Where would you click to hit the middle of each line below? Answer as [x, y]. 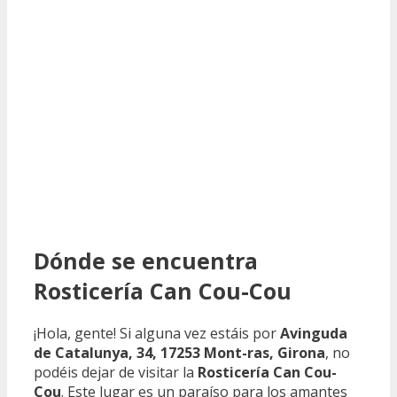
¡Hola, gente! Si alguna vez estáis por [157, 334]
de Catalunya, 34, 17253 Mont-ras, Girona [179, 353]
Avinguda [314, 334]
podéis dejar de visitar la [116, 373]
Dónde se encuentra [146, 260]
